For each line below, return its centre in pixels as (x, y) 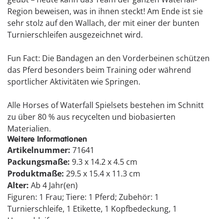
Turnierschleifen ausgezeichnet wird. (75, 35)
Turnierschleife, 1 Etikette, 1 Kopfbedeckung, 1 (92, 209)
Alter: (19, 186)
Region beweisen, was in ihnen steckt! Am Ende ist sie (105, 11)
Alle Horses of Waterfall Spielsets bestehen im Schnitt (106, 105)
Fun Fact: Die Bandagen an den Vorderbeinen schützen (109, 58)
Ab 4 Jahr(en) (54, 186)
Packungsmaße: (40, 162)
